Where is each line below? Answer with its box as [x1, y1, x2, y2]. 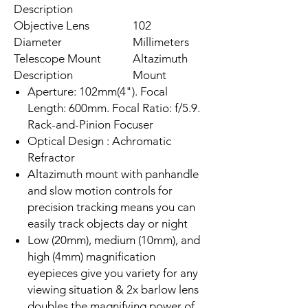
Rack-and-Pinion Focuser [27, 117, 153, 131]
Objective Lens [14, 18, 89, 32]
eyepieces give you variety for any [27, 265, 198, 280]
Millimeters [133, 34, 189, 49]
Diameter [14, 34, 62, 49]
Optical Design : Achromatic [27, 133, 171, 148]
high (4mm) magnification [27, 249, 155, 263]
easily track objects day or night [27, 216, 188, 230]
